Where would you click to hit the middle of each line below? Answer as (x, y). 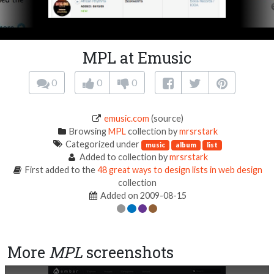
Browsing (88, 131)
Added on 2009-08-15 (143, 196)
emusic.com (126, 119)
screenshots (128, 253)
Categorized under (102, 144)
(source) (166, 119)
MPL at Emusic (137, 58)
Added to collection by (123, 157)
